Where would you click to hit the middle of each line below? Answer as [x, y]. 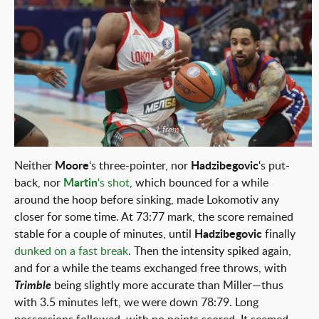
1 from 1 [170, 130]
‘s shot [114, 183]
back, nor [39, 183]
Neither [35, 166]
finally [279, 234]
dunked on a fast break [71, 251]
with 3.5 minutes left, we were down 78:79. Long [136, 303]
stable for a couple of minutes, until [104, 234]
